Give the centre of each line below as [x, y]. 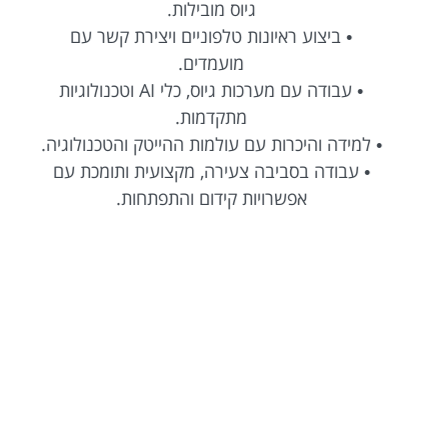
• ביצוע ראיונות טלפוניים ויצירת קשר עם [224, 35]
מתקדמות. [224, 116]
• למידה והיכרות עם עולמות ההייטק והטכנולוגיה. [224, 143]
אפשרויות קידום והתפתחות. [224, 197]
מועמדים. [224, 62]
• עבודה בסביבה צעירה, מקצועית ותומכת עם [224, 170]
